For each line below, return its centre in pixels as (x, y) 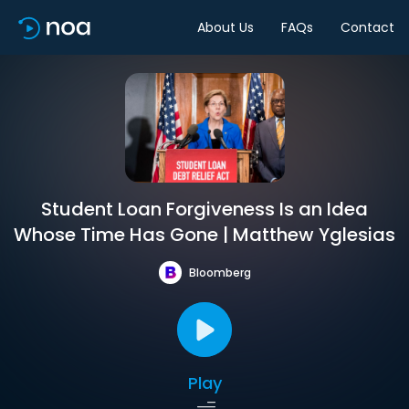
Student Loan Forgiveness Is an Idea (204, 209)
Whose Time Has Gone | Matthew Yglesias (204, 235)
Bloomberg (220, 272)
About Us (225, 27)
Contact (367, 27)
